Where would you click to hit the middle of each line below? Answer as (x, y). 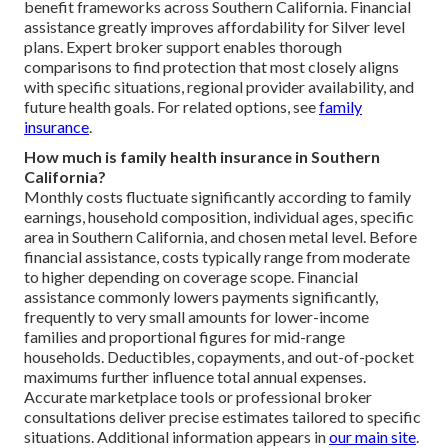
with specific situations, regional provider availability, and (219, 86)
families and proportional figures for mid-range (184, 336)
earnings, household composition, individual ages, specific (219, 216)
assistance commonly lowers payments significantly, (201, 296)
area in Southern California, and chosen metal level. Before (220, 236)
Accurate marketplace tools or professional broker (198, 396)
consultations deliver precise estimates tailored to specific (222, 416)
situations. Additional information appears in (176, 436)
